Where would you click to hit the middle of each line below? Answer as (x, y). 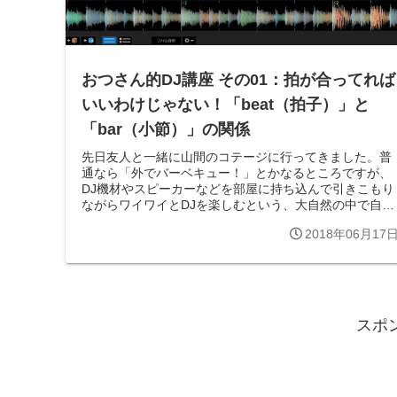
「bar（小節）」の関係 (166, 130)
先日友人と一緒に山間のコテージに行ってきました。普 (237, 156)
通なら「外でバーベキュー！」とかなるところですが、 (237, 172)
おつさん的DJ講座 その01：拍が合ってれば (238, 80)
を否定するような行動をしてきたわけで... (198, 220)
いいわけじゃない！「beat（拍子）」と (226, 105)
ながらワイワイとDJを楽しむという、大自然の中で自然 (238, 204)
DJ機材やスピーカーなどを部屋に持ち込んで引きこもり (238, 188)
